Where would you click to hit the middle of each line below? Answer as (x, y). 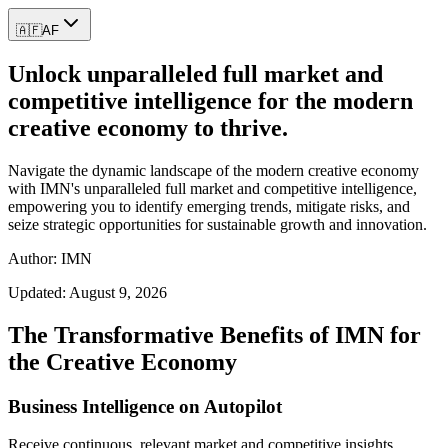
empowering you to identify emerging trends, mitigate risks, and (209, 206)
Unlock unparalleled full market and (195, 73)
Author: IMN (50, 258)
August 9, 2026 (118, 292)
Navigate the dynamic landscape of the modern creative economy (213, 170)
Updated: (38, 292)
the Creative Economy (122, 361)
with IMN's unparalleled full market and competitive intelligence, (212, 188)
